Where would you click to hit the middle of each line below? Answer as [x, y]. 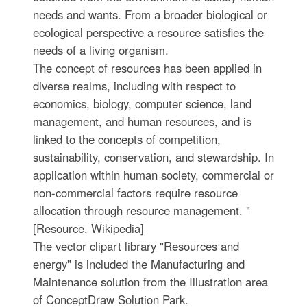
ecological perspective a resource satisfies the [148, 32]
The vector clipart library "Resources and [136, 246]
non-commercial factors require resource [135, 193]
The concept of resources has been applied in [147, 68]
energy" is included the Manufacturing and [138, 264]
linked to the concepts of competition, [126, 139]
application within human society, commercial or [153, 175]
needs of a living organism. [100, 50]
